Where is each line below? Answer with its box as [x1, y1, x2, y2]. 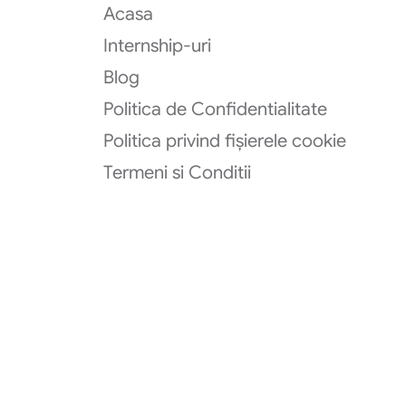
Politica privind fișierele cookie [103, 130, 346, 152]
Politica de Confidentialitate [103, 98, 327, 121]
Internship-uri [103, 34, 211, 57]
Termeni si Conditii [103, 161, 251, 184]
